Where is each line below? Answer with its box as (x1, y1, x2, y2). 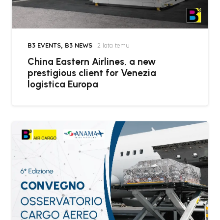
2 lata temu (97, 41, 130, 50)
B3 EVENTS (27, 41, 61, 50)
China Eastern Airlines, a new (27, 56, 156, 68)
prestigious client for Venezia (27, 67, 156, 79)
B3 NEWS (65, 41, 92, 50)
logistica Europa (27, 79, 98, 90)
